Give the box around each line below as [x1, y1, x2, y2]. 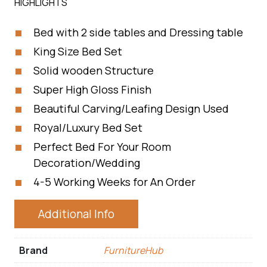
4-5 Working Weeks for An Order [33, 175, 195, 189]
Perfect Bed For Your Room [33, 139, 171, 154]
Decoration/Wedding [33, 156, 140, 170]
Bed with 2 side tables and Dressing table [33, 25, 243, 39]
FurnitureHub [104, 244, 163, 257]
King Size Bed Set [33, 44, 122, 58]
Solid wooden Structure [33, 63, 154, 77]
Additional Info [38, 206, 114, 222]
